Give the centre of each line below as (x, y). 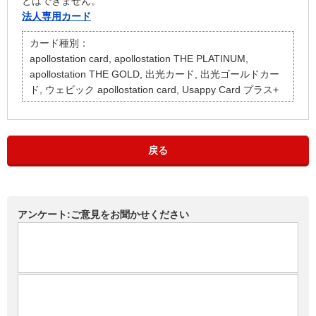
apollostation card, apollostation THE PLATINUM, (139, 59)
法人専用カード (56, 17)
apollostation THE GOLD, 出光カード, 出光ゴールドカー (154, 74)
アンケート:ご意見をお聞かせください (103, 215)
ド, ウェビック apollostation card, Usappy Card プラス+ (154, 90)
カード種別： (59, 43)
